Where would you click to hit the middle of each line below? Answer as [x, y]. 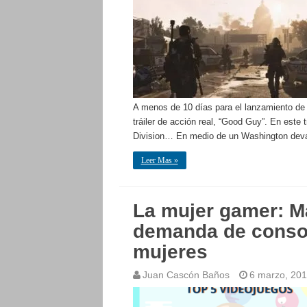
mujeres [170, 252]
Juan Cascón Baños [186, 275]
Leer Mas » [159, 160]
